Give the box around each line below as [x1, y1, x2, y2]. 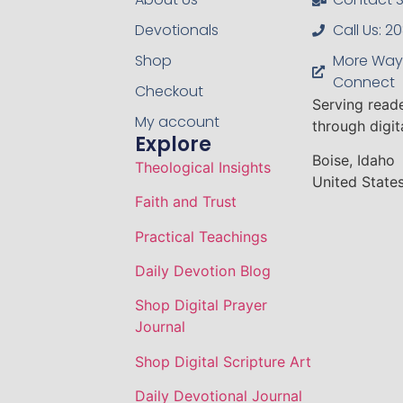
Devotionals [134, 19, 219, 40]
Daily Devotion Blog [134, 262, 271, 281]
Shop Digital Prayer [134, 296, 267, 315]
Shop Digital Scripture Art [134, 352, 311, 371]
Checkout [134, 80, 203, 102]
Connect [332, 71, 395, 93]
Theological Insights [134, 157, 271, 176]
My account [134, 111, 219, 132]
